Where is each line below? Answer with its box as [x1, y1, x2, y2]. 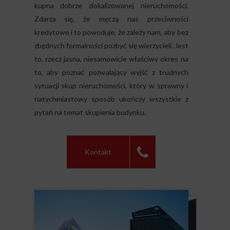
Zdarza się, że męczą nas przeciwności [34, 14, 188, 23]
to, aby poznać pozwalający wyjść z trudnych [34, 68, 188, 76]
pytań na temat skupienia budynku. [34, 108, 146, 117]
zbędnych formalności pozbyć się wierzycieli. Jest [34, 41, 188, 50]
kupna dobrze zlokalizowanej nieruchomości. [34, 1, 188, 10]
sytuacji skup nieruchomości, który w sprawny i [34, 81, 188, 90]
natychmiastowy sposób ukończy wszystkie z [34, 94, 188, 103]
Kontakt [85, 147, 111, 156]
